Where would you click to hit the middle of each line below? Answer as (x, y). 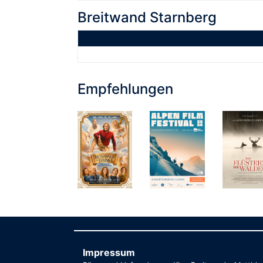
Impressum (109, 253)
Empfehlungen (125, 89)
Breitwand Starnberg (147, 17)
